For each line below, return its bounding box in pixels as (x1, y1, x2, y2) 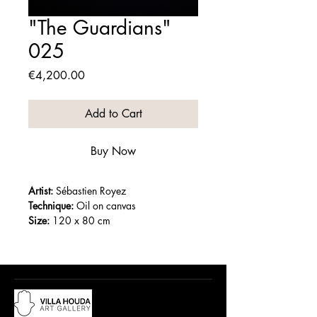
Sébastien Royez (53, 184, 126, 197)
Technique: (28, 199, 74, 212)
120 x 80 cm (50, 214, 110, 227)
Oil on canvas (74, 199, 136, 212)
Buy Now (91, 144, 136, 158)
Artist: (28, 184, 53, 197)
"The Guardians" (28, 15, 171, 40)
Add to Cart (84, 106, 142, 121)
